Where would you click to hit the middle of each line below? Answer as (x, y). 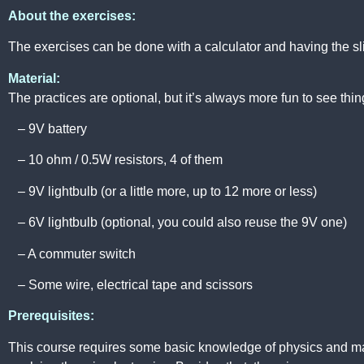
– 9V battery (48, 129)
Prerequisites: (51, 316)
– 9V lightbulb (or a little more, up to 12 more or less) (162, 191)
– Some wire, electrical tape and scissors (130, 284)
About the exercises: (72, 15)
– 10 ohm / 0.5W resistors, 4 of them (115, 160)
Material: (34, 78)
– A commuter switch (72, 253)
